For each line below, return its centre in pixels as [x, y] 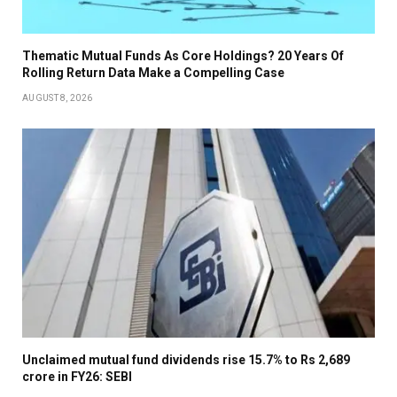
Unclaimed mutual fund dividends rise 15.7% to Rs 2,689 [186, 360]
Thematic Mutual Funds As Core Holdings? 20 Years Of [183, 55]
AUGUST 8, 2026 [58, 97]
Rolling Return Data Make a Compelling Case [153, 72]
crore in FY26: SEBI [77, 377]
